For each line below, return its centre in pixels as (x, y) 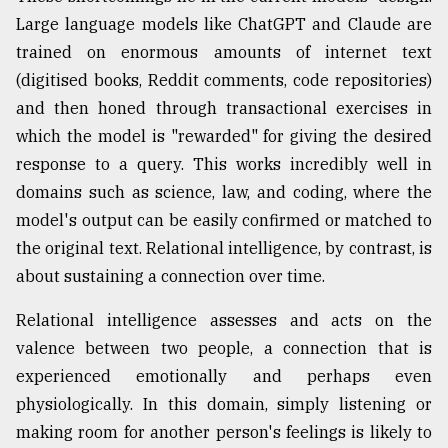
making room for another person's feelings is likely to (224, 432)
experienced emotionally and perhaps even (224, 376)
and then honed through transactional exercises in (224, 108)
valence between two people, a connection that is (224, 348)
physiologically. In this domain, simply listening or (224, 404)
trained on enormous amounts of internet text (224, 52)
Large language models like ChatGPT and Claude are (224, 24)
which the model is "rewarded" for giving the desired (224, 136)
